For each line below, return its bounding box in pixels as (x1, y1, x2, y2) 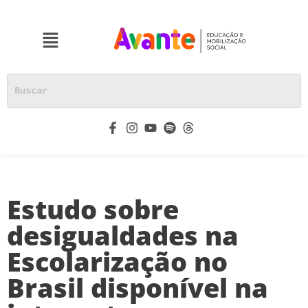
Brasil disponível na (7, 269, 268, 305)
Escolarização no (7, 243, 228, 279)
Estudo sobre (7, 190, 179, 227)
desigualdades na (7, 217, 239, 253)
